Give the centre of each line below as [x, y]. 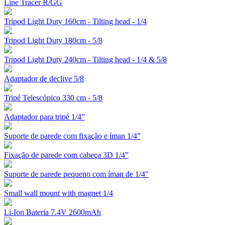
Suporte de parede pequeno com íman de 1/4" [76, 174]
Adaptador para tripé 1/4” [44, 117]
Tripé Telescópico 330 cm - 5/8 [53, 98]
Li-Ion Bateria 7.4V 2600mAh [52, 212]
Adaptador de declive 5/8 [44, 79]
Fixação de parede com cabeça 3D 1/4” [66, 155]
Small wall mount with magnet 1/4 [59, 193]
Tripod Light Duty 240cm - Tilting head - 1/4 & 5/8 [85, 60]
